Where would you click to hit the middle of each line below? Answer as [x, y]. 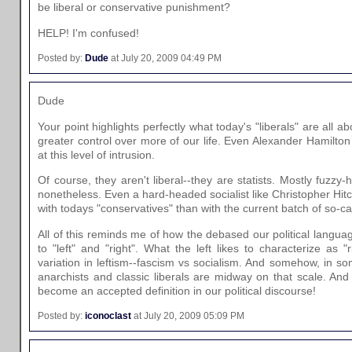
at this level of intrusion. [96, 154]
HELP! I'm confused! [88, 33]
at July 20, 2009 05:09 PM [188, 315]
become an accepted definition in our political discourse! [177, 290]
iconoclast [108, 315]
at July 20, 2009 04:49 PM [165, 59]
